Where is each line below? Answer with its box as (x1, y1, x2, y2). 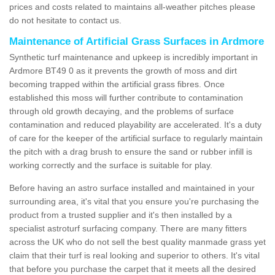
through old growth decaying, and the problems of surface (9, 106, 234, 116)
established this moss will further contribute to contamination (9, 92, 243, 103)
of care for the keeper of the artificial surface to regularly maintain (9, 133, 263, 143)
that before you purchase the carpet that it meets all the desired (9, 263, 256, 274)
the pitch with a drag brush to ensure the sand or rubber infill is (9, 146, 252, 157)
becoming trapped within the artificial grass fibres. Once (9, 79, 225, 89)
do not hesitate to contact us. (9, 15, 122, 25)
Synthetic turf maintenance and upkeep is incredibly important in (9, 52, 258, 62)
